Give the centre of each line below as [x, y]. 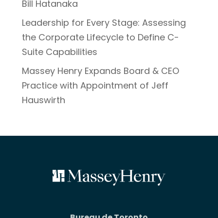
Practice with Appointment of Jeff [95, 85]
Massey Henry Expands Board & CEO [100, 71]
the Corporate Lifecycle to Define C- [100, 37]
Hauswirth [43, 100]
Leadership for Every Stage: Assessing [104, 22]
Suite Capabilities [59, 52]
